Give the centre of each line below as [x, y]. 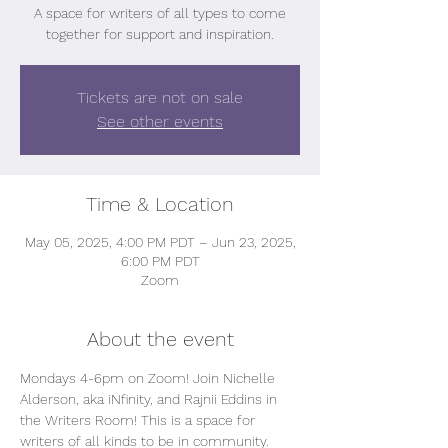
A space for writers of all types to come [160, 13]
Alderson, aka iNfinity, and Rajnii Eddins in [150, 399]
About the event [160, 339]
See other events [160, 121]
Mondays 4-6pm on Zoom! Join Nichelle [149, 378]
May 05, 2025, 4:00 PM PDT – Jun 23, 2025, [160, 242]
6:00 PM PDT [160, 261]
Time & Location [160, 204]
